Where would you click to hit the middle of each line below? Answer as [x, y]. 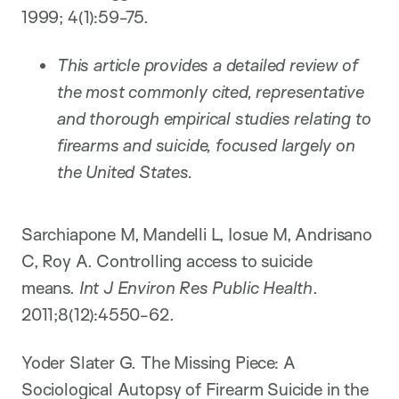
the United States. [125, 172]
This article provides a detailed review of [208, 65]
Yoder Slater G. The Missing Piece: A [159, 363]
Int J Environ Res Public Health [196, 288]
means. [50, 288]
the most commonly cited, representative [211, 92]
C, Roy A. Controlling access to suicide [167, 261]
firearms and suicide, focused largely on [206, 146]
